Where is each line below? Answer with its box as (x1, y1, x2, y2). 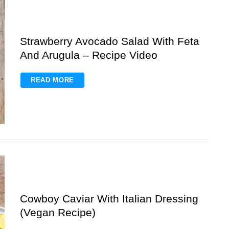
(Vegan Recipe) (20, 206, 96, 218)
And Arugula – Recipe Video (20, 49, 157, 61)
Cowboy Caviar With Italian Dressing (20, 192, 198, 204)
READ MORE (31, 76, 74, 84)
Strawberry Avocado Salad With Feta (20, 35, 199, 47)
